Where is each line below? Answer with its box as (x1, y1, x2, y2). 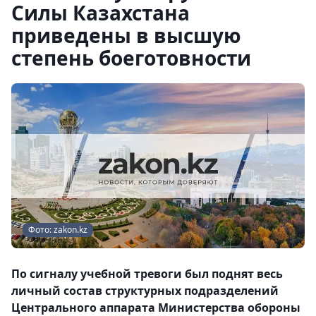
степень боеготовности (11, 44, 251, 71)
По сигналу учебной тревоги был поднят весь (11, 266, 283, 281)
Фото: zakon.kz (28, 224, 87, 236)
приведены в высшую (11, 22, 241, 49)
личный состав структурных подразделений (11, 283, 279, 298)
